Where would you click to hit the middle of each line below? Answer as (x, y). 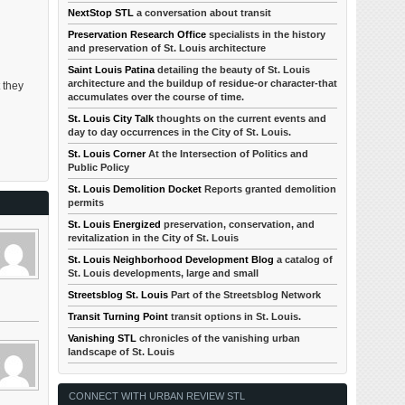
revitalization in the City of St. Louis (154, 238)
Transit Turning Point (118, 316)
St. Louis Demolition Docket (135, 189)
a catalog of (304, 259)
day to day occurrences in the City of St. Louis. (180, 132)
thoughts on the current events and (240, 118)
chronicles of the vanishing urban (219, 338)
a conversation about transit (203, 13)
